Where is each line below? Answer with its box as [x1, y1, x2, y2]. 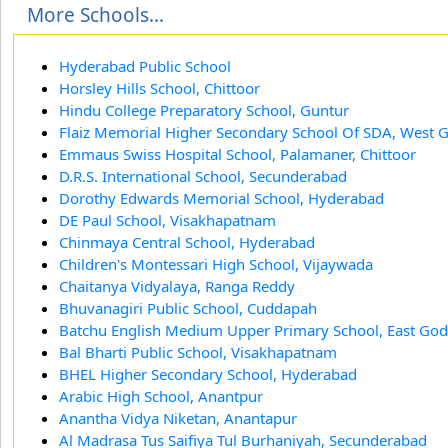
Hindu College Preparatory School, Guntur [59, 99, 349, 120]
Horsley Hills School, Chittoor [59, 77, 260, 98]
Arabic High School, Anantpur [59, 385, 263, 406]
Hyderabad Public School [59, 55, 231, 76]
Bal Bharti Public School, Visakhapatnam [59, 341, 337, 362]
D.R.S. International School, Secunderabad [59, 165, 347, 186]
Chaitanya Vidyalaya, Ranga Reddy [59, 275, 295, 296]
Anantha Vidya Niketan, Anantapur [59, 407, 297, 428]
